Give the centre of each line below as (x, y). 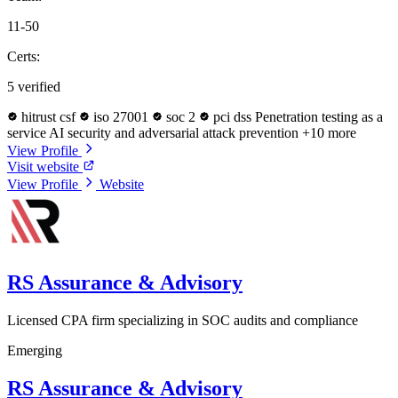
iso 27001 (121, 117)
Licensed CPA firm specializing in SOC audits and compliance (183, 321)
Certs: (24, 57)
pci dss (232, 117)
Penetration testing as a (319, 117)
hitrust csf (48, 117)
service (28, 133)
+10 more (329, 133)
